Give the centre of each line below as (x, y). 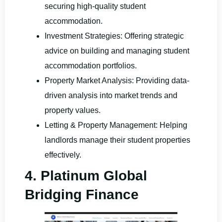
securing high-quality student (95, 6)
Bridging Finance (82, 194)
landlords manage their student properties (117, 140)
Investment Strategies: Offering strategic (114, 36)
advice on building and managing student (117, 51)
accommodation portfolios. (91, 65)
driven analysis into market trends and (111, 95)
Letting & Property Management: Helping (116, 125)
